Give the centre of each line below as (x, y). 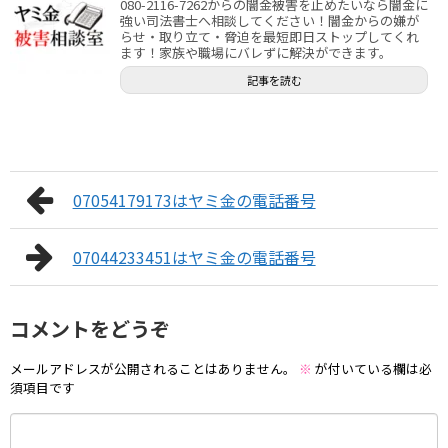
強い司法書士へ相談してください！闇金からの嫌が (269, 20)
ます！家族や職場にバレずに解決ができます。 (256, 52)
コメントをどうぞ (90, 328)
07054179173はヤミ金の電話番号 (194, 199)
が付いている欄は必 (372, 369)
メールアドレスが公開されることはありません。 (153, 369)
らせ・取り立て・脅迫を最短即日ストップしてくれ (269, 36)
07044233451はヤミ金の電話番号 (194, 256)
